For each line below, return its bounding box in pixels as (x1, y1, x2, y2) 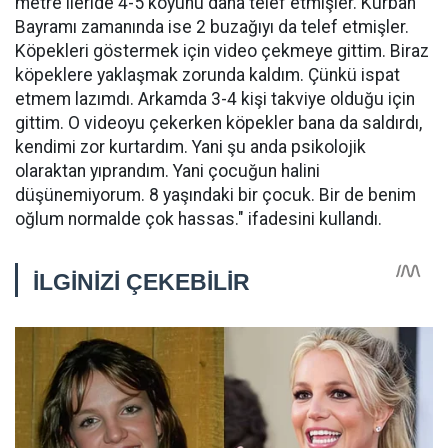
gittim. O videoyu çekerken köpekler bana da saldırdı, (15, 113, 422, 133)
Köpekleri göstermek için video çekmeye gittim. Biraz (15, 41, 429, 61)
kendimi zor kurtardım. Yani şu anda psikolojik (15, 137, 366, 157)
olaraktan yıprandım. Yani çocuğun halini (15, 161, 320, 181)
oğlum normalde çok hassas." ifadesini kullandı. (15, 209, 382, 229)
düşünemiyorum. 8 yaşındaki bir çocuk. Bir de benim (15, 185, 416, 205)
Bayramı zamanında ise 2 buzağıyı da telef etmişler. (15, 17, 409, 37)
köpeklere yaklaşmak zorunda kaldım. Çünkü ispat (15, 65, 400, 85)
